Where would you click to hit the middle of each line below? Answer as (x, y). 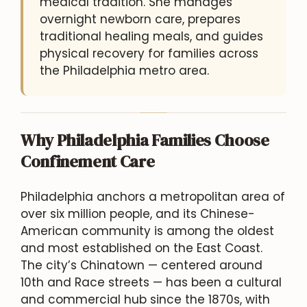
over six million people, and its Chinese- (138, 213)
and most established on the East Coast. (142, 248)
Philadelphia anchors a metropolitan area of (153, 196)
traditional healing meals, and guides (151, 36)
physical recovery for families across (149, 53)
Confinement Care (88, 161)
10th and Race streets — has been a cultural (151, 282)
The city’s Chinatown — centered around (142, 265)
